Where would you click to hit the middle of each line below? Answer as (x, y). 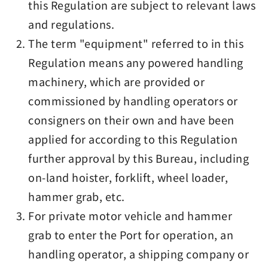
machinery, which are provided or (117, 81)
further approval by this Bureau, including (139, 158)
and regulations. (71, 24)
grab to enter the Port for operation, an (131, 234)
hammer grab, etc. (77, 196)
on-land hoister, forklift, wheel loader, (128, 177)
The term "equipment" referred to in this (136, 43)
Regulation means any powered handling (136, 62)
